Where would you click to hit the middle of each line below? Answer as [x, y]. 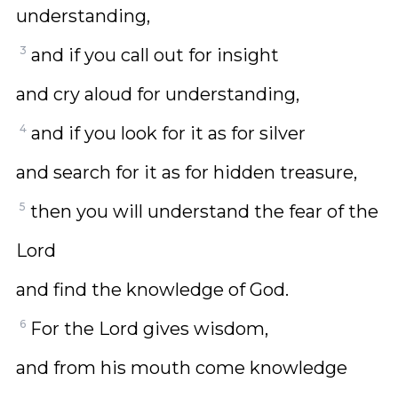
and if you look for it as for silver [168, 133]
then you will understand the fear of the [204, 211]
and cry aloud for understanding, [158, 94]
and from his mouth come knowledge [182, 368]
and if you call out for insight [155, 55]
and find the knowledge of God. [152, 290]
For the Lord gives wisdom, [149, 329]
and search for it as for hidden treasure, [187, 172]
